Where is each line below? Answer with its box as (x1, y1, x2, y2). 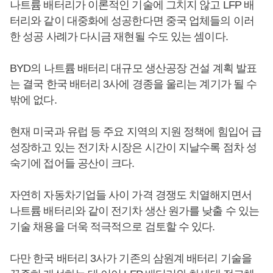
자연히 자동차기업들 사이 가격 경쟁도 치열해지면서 (10, 189, 252, 201)
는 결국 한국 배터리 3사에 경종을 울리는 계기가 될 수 (10, 78, 257, 90)
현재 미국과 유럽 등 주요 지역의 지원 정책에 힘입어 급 (10, 126, 262, 138)
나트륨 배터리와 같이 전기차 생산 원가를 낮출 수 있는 (10, 205, 260, 217)
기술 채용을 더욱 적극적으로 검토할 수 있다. (10, 221, 215, 233)
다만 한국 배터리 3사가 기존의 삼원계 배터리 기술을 (10, 252, 252, 264)
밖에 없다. (10, 94, 57, 106)
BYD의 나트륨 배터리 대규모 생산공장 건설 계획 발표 (10, 62, 257, 74)
